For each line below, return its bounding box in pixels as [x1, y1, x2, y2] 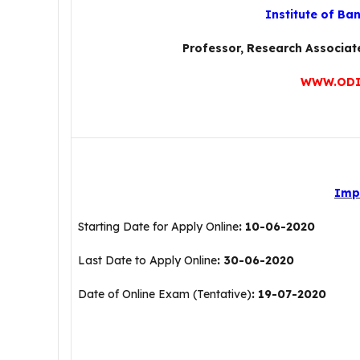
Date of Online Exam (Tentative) [78, 287, 252, 301]
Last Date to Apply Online [78, 253, 217, 268]
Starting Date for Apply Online [78, 219, 239, 234]
